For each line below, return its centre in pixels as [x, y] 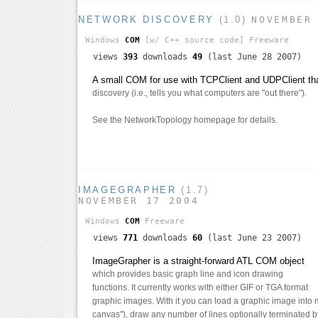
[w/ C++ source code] [192, 40]
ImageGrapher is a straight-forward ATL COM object [198, 261]
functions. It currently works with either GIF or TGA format [200, 287]
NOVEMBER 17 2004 [139, 201]
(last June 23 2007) [252, 237]
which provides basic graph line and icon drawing [188, 274]
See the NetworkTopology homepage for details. [185, 120]
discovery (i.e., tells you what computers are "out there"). [199, 93]
